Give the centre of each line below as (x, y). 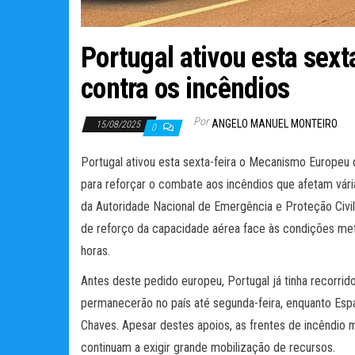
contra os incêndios (185, 88)
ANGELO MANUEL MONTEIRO (275, 123)
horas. (95, 250)
